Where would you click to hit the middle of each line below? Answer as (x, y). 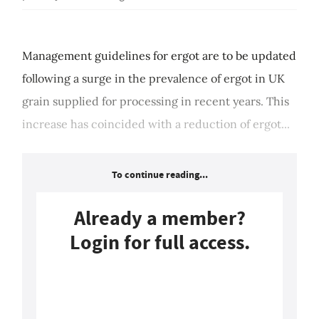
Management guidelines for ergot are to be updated (159, 56)
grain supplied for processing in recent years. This (156, 101)
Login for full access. (159, 243)
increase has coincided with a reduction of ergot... (156, 124)
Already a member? (159, 219)
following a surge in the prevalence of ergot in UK (153, 79)
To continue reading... (159, 175)
